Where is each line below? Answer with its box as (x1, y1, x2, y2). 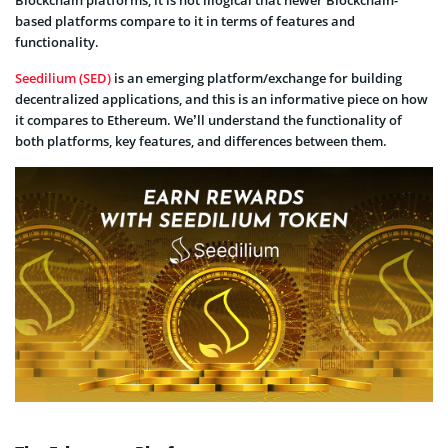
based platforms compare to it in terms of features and (15, 12, 355, 31)
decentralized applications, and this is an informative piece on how (15, 90, 428, 109)
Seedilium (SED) (15, 69, 111, 88)
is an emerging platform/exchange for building (111, 69, 402, 88)
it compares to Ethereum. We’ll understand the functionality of (15, 111, 402, 130)
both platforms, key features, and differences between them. (15, 132, 387, 151)
